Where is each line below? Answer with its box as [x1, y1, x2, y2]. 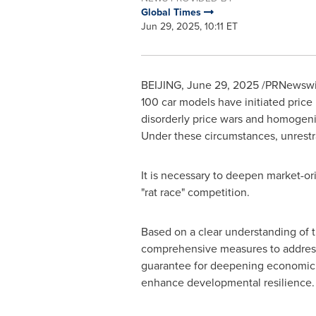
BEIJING [140, 77, 181, 93]
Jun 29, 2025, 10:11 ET [140, 19, 238, 34]
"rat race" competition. [140, 184, 250, 200]
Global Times [140, 5, 204, 19]
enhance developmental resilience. [140, 274, 315, 291]
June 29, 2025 [186, 77, 259, 93]
